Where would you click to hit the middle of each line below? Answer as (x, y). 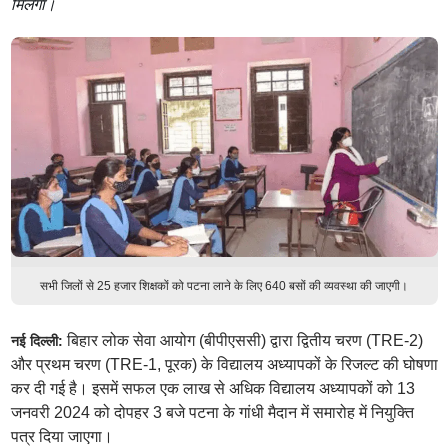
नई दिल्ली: (36, 341)
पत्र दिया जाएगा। (61, 436)
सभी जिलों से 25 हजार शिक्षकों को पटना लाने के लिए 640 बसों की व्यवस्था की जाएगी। (224, 286)
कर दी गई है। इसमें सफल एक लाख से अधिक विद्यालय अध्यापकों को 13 (212, 388)
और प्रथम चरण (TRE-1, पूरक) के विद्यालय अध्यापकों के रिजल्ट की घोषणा (224, 364)
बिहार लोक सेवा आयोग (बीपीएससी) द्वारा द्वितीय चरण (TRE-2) (242, 340)
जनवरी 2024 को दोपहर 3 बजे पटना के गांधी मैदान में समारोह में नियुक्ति (212, 412)
